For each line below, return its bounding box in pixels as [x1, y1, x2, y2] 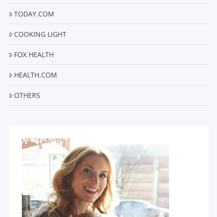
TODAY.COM [14, 9, 55, 19]
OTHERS [14, 91, 41, 100]
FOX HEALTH [14, 50, 54, 60]
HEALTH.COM [14, 70, 58, 80]
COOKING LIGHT [14, 30, 67, 39]
